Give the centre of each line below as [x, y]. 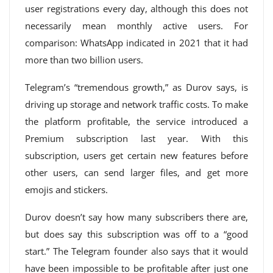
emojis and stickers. [66, 190]
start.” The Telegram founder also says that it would [136, 251]
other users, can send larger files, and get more [136, 172]
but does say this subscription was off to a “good [136, 234]
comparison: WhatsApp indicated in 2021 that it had [136, 43]
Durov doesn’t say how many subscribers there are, [136, 217]
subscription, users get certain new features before [136, 155]
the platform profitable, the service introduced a [136, 121]
